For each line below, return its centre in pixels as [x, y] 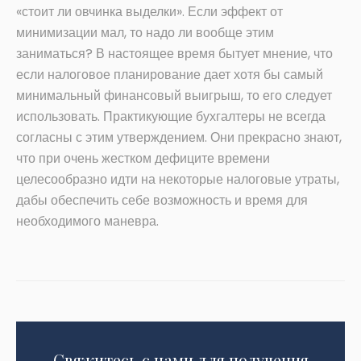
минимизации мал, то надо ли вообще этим [145, 33]
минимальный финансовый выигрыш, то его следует [174, 96]
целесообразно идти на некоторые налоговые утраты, [178, 180]
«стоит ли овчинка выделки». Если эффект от [149, 12]
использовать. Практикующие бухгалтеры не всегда [171, 117]
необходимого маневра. [87, 222]
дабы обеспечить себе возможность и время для [162, 201]
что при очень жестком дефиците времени [143, 159]
